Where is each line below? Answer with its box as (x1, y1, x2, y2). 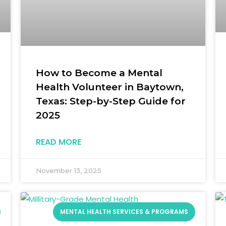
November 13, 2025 (35, 166, 101, 175)
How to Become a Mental (35, 67, 162, 79)
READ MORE (35, 136, 81, 148)
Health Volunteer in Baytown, (35, 81, 184, 93)
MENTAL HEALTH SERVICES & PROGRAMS (60, 207, 188, 216)
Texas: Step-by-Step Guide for (35, 95, 186, 107)
